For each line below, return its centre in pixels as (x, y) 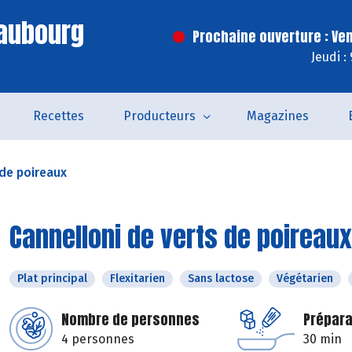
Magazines (277, 116)
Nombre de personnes (130, 319)
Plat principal (52, 279)
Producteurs (159, 116)
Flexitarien (137, 279)
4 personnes (98, 339)
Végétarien (305, 279)
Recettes (58, 116)
